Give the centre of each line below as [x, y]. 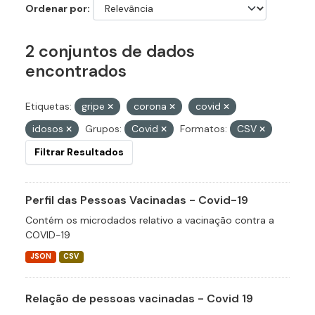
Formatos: [204, 129]
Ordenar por [56, 9]
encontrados [76, 71]
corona [152, 107]
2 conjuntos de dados [110, 52]
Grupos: [103, 129]
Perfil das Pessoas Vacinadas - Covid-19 [137, 200]
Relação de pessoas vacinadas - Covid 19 [139, 299]
